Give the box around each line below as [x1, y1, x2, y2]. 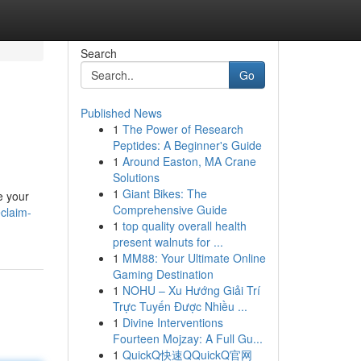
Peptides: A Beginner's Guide [112, 137, 262, 153]
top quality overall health [122, 218, 247, 234]
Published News [80, 105, 162, 121]
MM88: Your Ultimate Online [122, 250, 266, 266]
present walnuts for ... [112, 234, 223, 250]
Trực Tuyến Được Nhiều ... [112, 298, 247, 314]
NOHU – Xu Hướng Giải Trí [122, 282, 260, 298]
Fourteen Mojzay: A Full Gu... [112, 330, 263, 346]
